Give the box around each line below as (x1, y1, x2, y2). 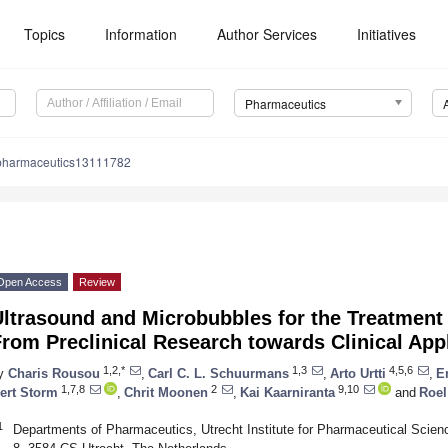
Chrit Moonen (124, 384, 208, 400)
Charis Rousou (8, 365, 100, 381)
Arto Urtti (330, 365, 386, 381)
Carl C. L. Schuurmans (148, 365, 289, 381)
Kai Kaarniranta (240, 384, 335, 400)
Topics (24, 24, 66, 44)
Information (105, 24, 178, 44)
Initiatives (357, 24, 417, 44)
